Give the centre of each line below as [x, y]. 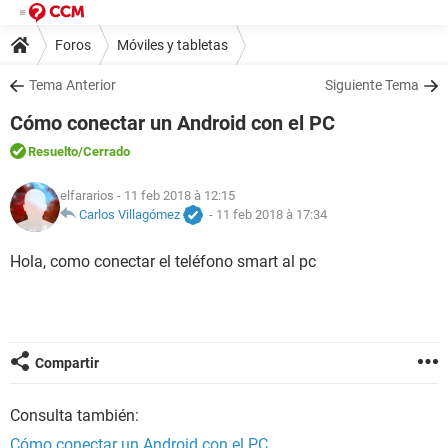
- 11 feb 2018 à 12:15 [174, 196]
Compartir [67, 363]
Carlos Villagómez [129, 215]
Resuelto [53, 151]
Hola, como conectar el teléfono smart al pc [163, 261]
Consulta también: [74, 415]
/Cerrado [104, 151]
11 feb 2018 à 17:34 [271, 215]
